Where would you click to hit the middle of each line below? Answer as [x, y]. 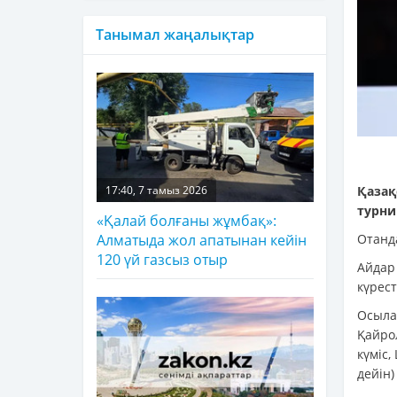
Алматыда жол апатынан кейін [202, 240]
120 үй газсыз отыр [162, 259]
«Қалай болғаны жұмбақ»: [187, 220]
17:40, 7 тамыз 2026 [156, 190]
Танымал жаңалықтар [175, 34]
